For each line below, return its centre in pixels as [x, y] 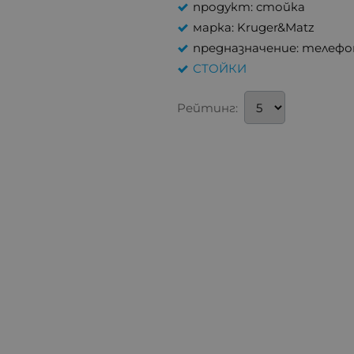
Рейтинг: [207, 107]
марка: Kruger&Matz [254, 28]
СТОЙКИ [220, 69]
